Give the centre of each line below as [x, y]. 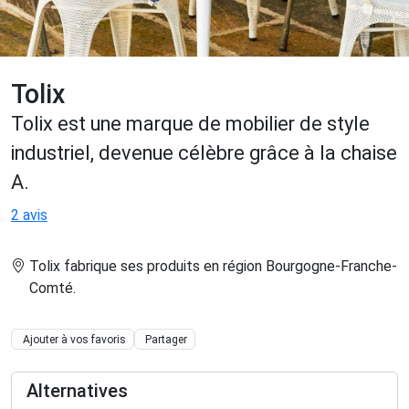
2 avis [29, 215]
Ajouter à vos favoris [74, 339]
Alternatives [77, 390]
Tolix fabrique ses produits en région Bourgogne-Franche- [213, 267]
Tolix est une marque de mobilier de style [190, 124]
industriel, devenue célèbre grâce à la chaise [204, 153]
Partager [167, 339]
